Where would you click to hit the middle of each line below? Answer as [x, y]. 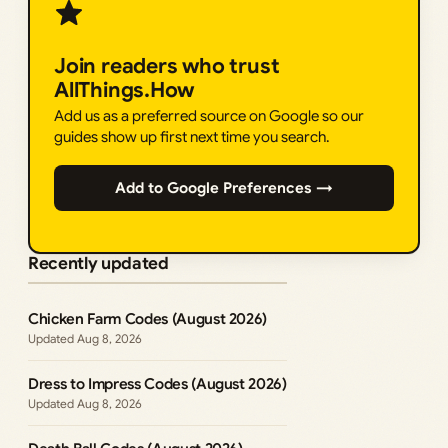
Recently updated [98, 263]
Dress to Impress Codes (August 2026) [157, 384]
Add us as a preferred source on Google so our [209, 116]
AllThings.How [124, 90]
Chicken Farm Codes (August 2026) [148, 319]
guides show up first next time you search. [192, 137]
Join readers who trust [167, 66]
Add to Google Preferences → [224, 188]
